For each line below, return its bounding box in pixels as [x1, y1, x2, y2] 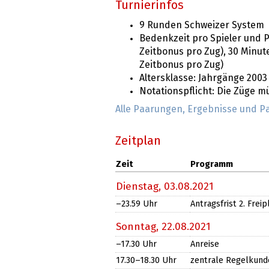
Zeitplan [115, 135, 161, 148]
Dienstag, [116, 181, 164, 192]
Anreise [190, 240, 219, 249]
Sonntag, [116, 221, 162, 232]
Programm [190, 160, 233, 169]
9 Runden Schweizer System [139, 20, 264, 31]
